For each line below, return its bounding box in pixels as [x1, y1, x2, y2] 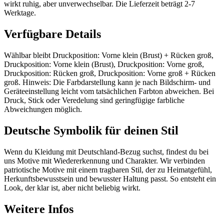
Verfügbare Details [4, 27, 101, 41]
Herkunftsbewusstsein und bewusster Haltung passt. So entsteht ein [4, 174, 216, 183]
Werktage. [4, 8, 36, 17]
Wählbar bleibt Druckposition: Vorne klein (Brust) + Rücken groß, [4, 50, 213, 59]
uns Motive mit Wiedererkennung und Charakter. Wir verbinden [4, 156, 205, 165]
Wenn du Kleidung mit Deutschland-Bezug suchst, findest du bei [4, 147, 208, 156]
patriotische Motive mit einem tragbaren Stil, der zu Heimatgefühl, [4, 165, 212, 174]
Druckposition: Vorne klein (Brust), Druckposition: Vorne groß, [4, 59, 204, 68]
